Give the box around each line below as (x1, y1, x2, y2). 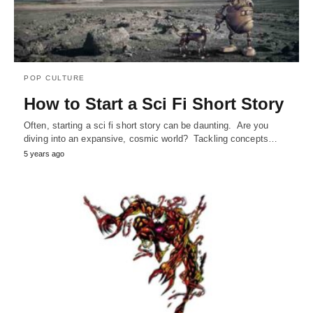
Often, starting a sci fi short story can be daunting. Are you (24, 120, 269, 131)
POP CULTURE (24, 74, 85, 82)
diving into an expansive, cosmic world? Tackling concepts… (24, 133, 277, 145)
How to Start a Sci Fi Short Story (24, 94, 284, 114)
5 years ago (24, 150, 64, 159)
